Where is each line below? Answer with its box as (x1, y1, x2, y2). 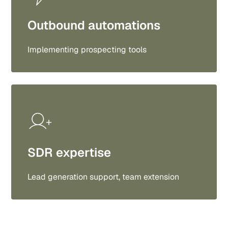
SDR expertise (27, 145, 111, 160)
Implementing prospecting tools (27, 44, 147, 55)
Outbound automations (27, 17, 161, 33)
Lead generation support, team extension (27, 172, 180, 182)
